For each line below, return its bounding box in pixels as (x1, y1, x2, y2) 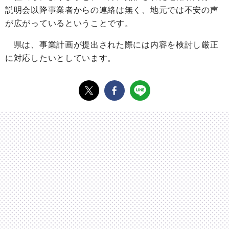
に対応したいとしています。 (5, 54, 117, 63)
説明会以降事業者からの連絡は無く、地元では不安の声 (5, 6, 219, 15)
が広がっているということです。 (5, 19, 133, 28)
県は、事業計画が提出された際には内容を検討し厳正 (5, 40, 219, 50)
